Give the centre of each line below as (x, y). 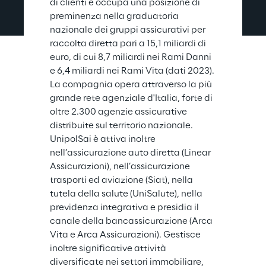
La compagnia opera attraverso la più (132, 85)
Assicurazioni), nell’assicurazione (121, 167)
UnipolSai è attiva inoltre (104, 139)
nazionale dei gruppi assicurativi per (129, 30)
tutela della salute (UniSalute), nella (127, 194)
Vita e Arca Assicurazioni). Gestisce (126, 235)
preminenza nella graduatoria (115, 16)
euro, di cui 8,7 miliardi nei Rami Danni (132, 57)
